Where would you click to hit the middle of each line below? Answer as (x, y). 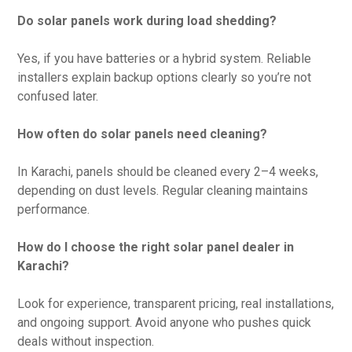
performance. (54, 209)
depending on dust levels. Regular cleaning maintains (163, 190)
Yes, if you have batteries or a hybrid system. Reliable (165, 58)
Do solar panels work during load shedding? (147, 20)
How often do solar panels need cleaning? (143, 134)
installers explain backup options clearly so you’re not (165, 77)
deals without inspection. (86, 341)
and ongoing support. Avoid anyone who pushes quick (165, 322)
